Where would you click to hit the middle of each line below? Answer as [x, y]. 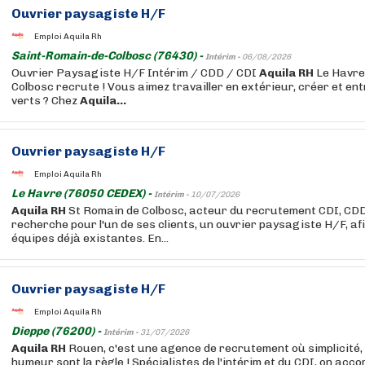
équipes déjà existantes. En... [90, 238]
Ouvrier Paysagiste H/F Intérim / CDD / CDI [135, 73]
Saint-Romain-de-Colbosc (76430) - [108, 56]
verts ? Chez [46, 101]
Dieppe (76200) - [57, 331]
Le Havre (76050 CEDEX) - [83, 193]
